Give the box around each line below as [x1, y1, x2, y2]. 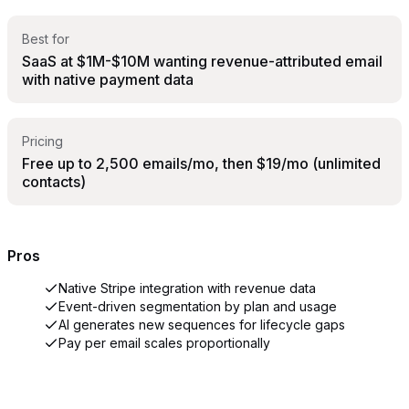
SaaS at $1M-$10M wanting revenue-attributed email [22, 51, 383, 70]
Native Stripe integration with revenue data [58, 280, 316, 297]
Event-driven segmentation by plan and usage [58, 299, 337, 315]
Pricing [22, 132, 63, 149]
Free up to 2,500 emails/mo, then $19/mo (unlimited [22, 153, 381, 173]
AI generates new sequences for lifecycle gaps [58, 317, 345, 333]
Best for [22, 30, 69, 47]
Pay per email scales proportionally [58, 335, 270, 351]
